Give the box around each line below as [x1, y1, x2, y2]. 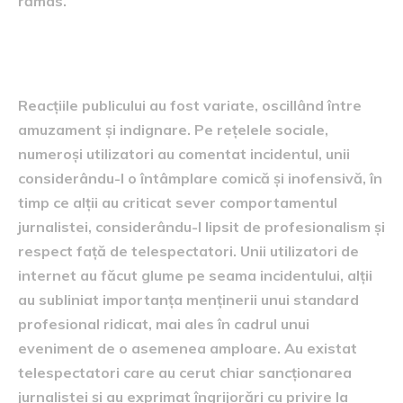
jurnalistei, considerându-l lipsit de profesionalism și [18, 218, 385, 236]
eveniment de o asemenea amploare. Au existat [18, 339, 357, 357]
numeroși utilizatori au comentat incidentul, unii [18, 145, 350, 163]
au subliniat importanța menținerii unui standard [18, 291, 359, 309]
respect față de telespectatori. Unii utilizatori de [18, 242, 359, 260]
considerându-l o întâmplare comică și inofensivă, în [18, 169, 382, 187]
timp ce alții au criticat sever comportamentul [18, 193, 337, 211]
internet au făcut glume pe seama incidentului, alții [18, 266, 372, 284]
